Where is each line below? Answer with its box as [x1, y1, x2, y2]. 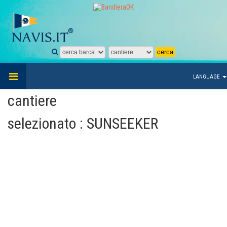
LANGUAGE [193, 73, 221, 81]
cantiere [8, 92, 57, 110]
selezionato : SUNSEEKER [8, 115, 158, 133]
